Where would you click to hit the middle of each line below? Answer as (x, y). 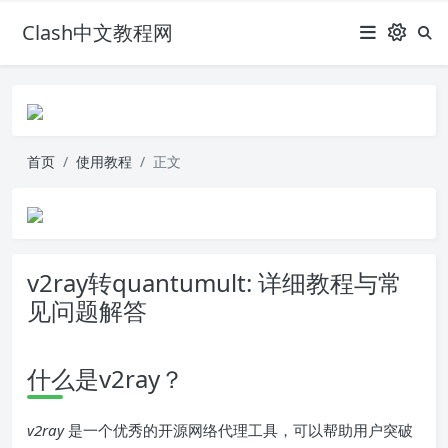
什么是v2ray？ (105, 378)
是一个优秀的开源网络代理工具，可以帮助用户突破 (238, 430)
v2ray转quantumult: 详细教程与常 (214, 282)
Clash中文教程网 (97, 32)
